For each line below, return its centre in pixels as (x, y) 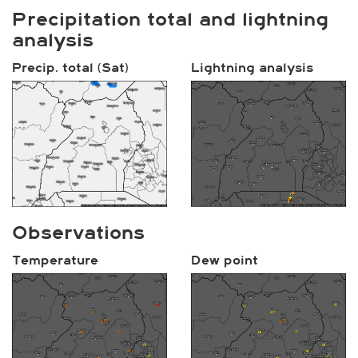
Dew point (225, 260)
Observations (78, 233)
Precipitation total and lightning (170, 19)
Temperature (55, 260)
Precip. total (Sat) (70, 68)
